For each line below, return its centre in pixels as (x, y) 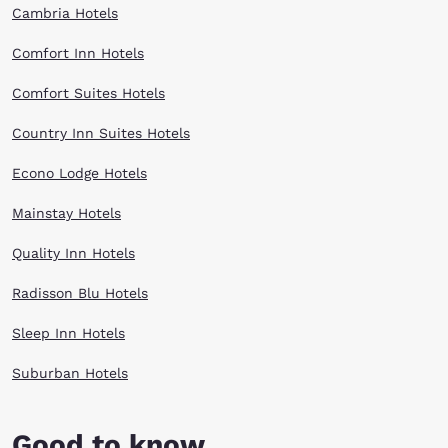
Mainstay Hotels (66, 213)
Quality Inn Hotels (73, 253)
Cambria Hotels (65, 13)
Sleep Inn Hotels (68, 333)
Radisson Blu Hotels (80, 293)
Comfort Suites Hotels (88, 93)
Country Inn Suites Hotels (101, 133)
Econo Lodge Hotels (79, 173)
